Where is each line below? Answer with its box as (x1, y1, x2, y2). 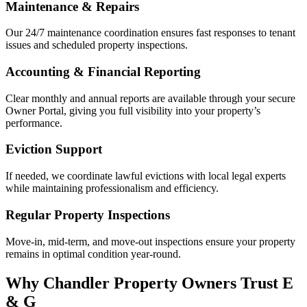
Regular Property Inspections (5, 207, 170, 222)
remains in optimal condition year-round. (5, 247, 181, 260)
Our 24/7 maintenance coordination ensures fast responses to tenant (5, 27, 295, 39)
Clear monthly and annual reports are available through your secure (5, 92, 295, 104)
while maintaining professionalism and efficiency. (5, 182, 219, 195)
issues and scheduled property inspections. (5, 39, 188, 51)
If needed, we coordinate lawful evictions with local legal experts (5, 170, 286, 182)
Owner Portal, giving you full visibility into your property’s (5, 104, 260, 116)
